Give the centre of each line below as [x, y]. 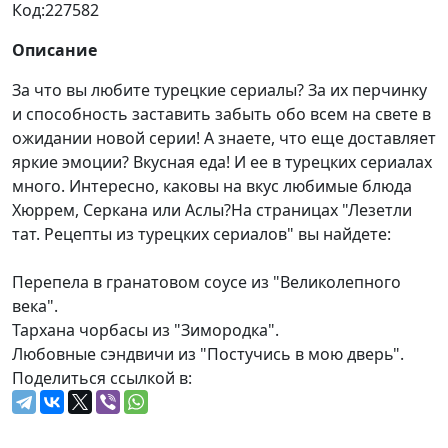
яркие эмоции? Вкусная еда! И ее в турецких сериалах [222, 162]
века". [35, 306]
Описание [54, 50]
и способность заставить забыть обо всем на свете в [221, 114]
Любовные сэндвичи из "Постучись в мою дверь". [208, 354]
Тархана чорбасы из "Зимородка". [145, 330]
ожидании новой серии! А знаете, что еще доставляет [224, 138]
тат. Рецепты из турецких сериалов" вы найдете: [201, 234]
